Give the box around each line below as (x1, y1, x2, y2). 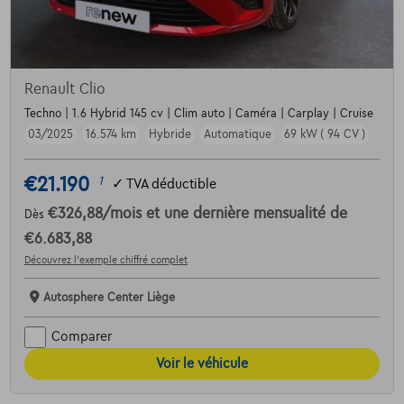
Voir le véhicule (156, 355, 248, 371)
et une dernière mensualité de (145, 205, 347, 222)
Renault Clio (23, 80, 106, 97)
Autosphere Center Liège (42, 290, 175, 304)
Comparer (50, 329, 112, 344)
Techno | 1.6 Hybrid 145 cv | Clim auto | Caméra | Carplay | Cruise (23, 106, 373, 120)
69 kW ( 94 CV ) (283, 127, 365, 141)
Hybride (148, 127, 191, 141)
